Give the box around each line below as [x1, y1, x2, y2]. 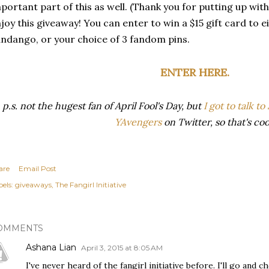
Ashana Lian [26, 241, 76, 253]
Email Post [19, 163, 56, 173]
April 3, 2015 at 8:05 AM [81, 243, 163, 252]
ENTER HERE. [160, 65, 229, 79]
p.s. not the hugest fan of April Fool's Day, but [2, 99, 204, 112]
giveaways [15, 180, 52, 189]
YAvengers [115, 115, 162, 128]
